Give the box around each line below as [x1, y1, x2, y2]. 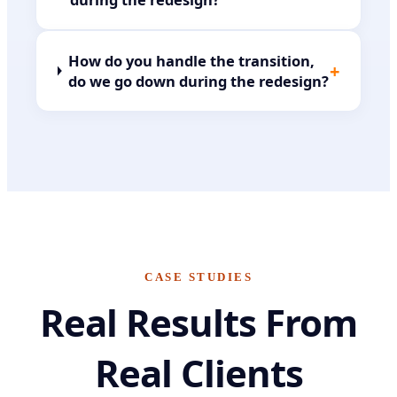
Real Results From [40, 297, 357, 347]
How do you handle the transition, [68, 51, 315, 71]
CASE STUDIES [144, 271, 253, 284]
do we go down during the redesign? [68, 71, 330, 91]
